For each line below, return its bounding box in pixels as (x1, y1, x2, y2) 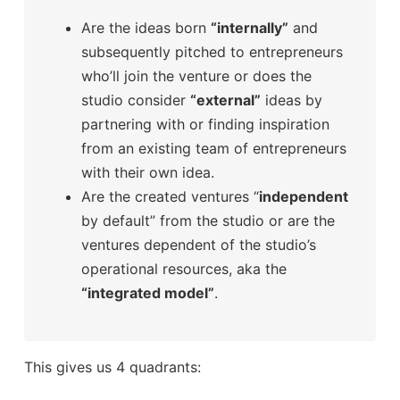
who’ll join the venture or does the (80, 66, 312, 85)
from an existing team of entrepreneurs (80, 138, 346, 157)
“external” (189, 90, 261, 109)
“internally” (210, 18, 288, 37)
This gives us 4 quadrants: (23, 357, 201, 376)
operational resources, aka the (80, 259, 287, 278)
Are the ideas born (80, 18, 211, 37)
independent (258, 187, 348, 205)
